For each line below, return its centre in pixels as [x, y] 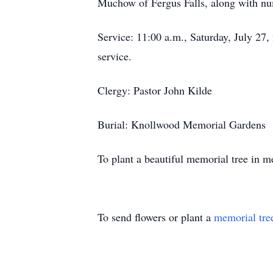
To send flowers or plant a [156, 217]
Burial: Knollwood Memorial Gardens [182, 124]
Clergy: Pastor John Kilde [155, 90]
